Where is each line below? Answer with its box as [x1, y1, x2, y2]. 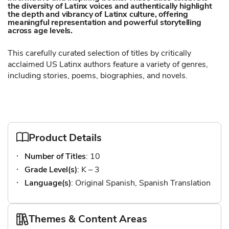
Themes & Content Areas [29, 212, 147, 226]
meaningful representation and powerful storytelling [8, 17, 201, 28]
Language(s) [25, 177, 71, 189]
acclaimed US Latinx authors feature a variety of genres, [8, 59, 208, 70]
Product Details [29, 131, 102, 145]
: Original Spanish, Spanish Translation [71, 177, 211, 189]
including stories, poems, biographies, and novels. [8, 70, 188, 81]
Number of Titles [25, 151, 86, 162]
